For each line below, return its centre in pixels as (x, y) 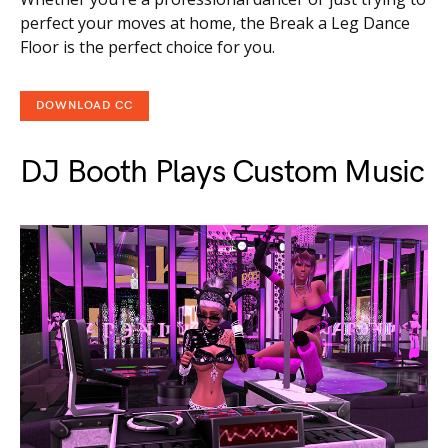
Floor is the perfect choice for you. (147, 46)
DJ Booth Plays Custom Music (222, 172)
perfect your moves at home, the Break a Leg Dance (215, 22)
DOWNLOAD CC (84, 105)
